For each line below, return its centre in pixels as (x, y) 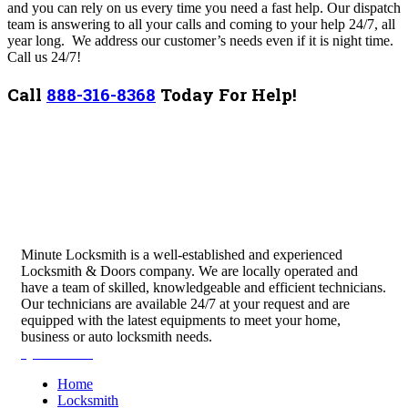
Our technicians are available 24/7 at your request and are (185, 303)
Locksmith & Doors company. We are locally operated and (189, 270)
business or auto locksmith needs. (117, 336)
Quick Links (57, 352)
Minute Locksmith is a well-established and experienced (182, 254)
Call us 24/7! (44, 57)
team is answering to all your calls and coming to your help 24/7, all (201, 25)
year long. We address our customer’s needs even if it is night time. (200, 41)
